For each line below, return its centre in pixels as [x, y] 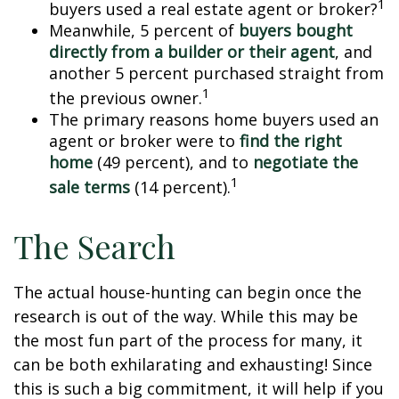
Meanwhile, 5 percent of [144, 30]
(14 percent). [180, 187]
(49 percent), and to [173, 162]
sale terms [90, 187]
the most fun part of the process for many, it [188, 340]
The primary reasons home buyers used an [214, 119]
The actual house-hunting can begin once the [187, 292]
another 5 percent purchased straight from [216, 73]
